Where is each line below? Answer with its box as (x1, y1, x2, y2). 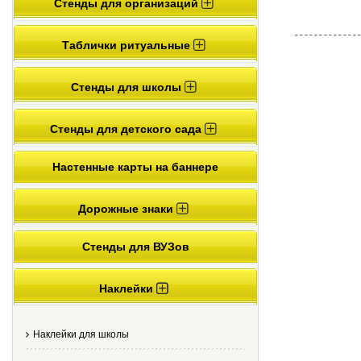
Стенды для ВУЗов (81, 239, 189, 253)
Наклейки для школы (33, 329, 129, 341)
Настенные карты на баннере (52, 160, 218, 173)
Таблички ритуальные (61, 38, 193, 52)
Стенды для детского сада (50, 122, 205, 135)
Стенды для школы (70, 80, 185, 93)
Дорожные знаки (78, 201, 176, 215)
